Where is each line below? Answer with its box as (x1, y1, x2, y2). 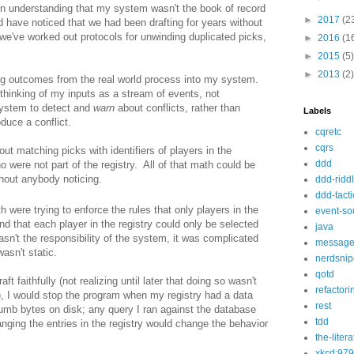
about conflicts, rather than (118, 101, 240, 114)
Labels (303, 106, 331, 115)
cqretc (315, 126, 341, 137)
